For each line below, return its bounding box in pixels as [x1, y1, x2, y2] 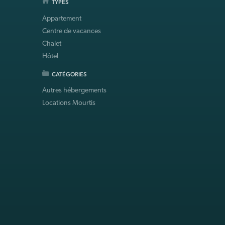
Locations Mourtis [42, 99, 95, 107]
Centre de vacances [42, 27, 101, 35]
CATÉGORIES [50, 70, 87, 78]
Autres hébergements [42, 87, 106, 94]
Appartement [42, 15, 81, 23]
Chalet [42, 40, 61, 48]
